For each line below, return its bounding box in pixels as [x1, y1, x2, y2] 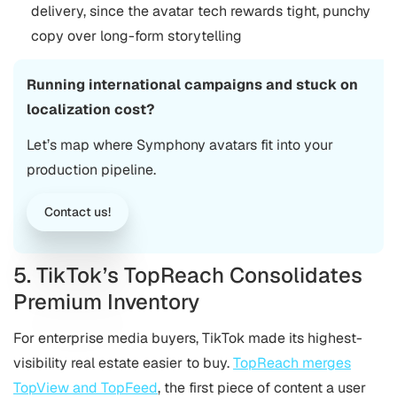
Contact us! [44, 203, 111, 220]
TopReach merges [233, 353, 351, 372]
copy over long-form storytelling [31, 26, 242, 45]
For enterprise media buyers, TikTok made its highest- [13, 328, 362, 347]
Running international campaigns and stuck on [27, 74, 358, 94]
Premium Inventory [13, 287, 199, 315]
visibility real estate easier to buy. [13, 353, 233, 372]
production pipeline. [27, 160, 156, 179]
